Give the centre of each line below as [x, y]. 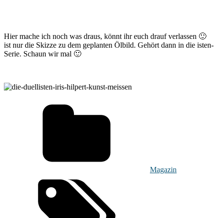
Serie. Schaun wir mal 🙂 [43, 54]
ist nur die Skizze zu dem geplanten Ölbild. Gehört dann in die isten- [109, 45]
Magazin [163, 169]
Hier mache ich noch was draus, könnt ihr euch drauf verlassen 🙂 [105, 36]
